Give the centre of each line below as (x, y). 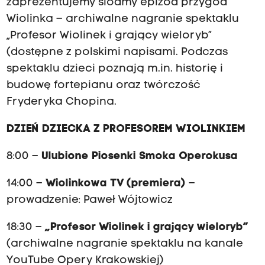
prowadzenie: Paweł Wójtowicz (89, 201)
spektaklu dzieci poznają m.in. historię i (114, 69)
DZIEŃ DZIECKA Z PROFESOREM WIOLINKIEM (126, 129)
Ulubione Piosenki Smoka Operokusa (139, 157)
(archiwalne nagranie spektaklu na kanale (125, 244)
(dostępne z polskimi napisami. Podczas (117, 52)
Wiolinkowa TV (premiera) (115, 184)
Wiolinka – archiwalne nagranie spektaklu (122, 19)
